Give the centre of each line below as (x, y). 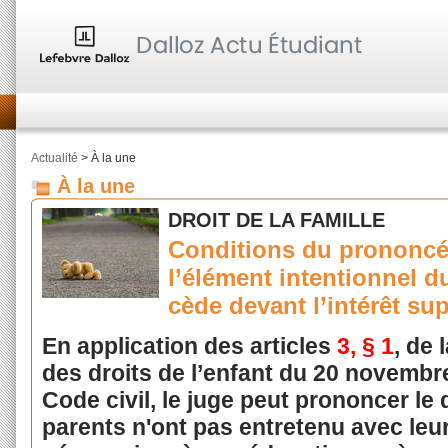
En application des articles (189, 346)
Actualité (54, 158)
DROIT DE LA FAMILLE (277, 220)
